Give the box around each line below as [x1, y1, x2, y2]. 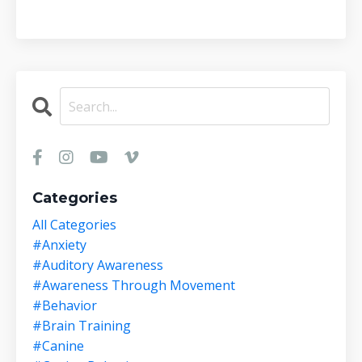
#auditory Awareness [32, 256, 163, 275]
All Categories [32, 216, 116, 234]
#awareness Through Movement [32, 276, 235, 295]
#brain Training [32, 317, 131, 335]
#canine [32, 337, 84, 356]
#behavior [32, 297, 97, 315]
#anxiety [32, 236, 86, 255]
